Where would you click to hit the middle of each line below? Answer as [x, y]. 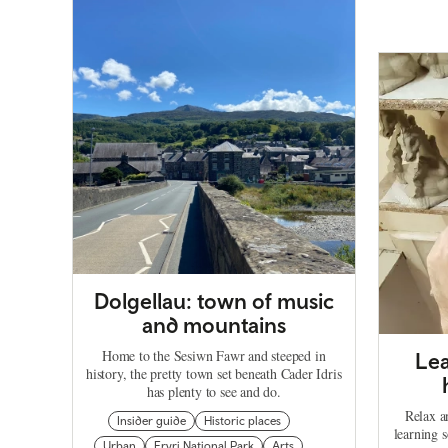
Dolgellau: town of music [213, 301]
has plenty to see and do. [213, 392]
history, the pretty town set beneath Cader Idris [214, 374]
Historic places [242, 421]
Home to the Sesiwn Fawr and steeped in [214, 356]
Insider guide [151, 421]
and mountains [213, 325]
